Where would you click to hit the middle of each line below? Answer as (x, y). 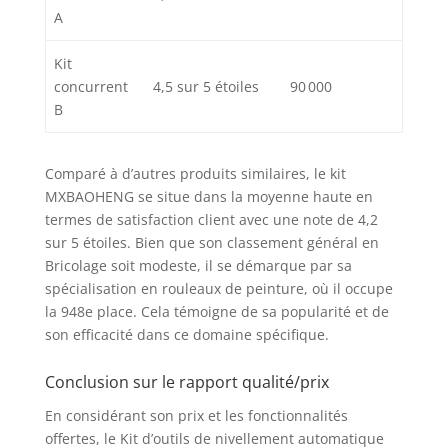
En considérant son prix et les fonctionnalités (196, 416)
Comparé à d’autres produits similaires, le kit (195, 174)
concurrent (91, 87)
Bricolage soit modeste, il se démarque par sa (198, 266)
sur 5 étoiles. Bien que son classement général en (211, 243)
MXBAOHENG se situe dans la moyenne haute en (208, 197)
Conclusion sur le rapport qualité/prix (186, 382)
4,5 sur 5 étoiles (206, 87)
